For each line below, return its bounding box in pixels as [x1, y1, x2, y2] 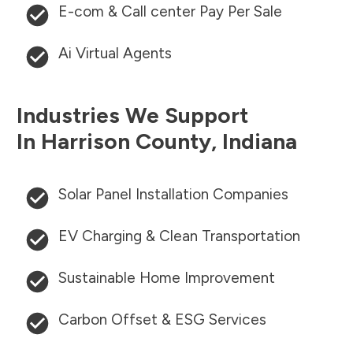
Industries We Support [17, 102, 248, 129]
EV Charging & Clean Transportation [58, 227, 300, 246]
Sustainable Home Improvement [58, 269, 275, 288]
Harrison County [41, 128, 211, 155]
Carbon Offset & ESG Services [58, 310, 266, 329]
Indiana [222, 128, 297, 155]
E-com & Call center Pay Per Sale [58, 2, 282, 21]
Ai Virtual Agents [58, 44, 172, 63]
